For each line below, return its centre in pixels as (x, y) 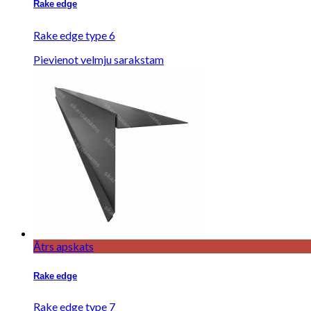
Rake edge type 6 (74, 35)
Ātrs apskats (64, 246)
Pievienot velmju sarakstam (99, 59)
